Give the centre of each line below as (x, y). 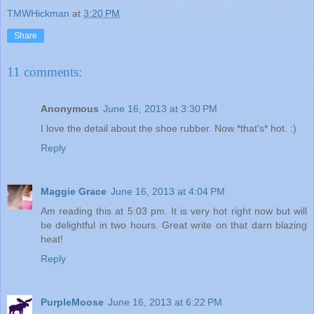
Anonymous (70, 108)
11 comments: (45, 72)
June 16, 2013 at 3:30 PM (160, 108)
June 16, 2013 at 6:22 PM (165, 302)
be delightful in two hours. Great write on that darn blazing (174, 225)
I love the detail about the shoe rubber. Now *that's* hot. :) (169, 128)
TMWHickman (38, 13)
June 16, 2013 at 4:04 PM (168, 191)
